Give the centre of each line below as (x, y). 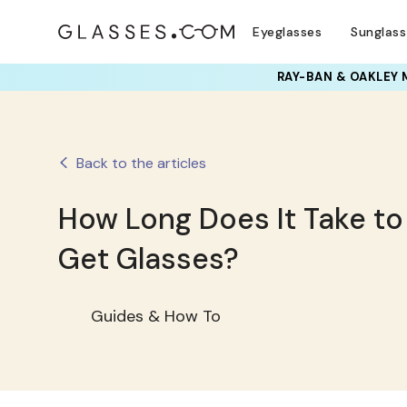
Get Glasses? (149, 258)
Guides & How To (156, 316)
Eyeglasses (288, 32)
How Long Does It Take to (231, 218)
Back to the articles (141, 163)
